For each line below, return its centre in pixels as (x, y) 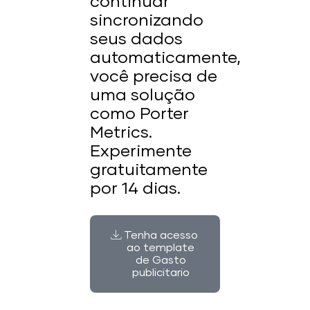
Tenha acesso (161, 235)
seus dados (136, 39)
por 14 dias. (135, 189)
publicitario (161, 273)
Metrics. (121, 133)
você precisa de (154, 77)
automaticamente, (165, 58)
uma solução (143, 95)
